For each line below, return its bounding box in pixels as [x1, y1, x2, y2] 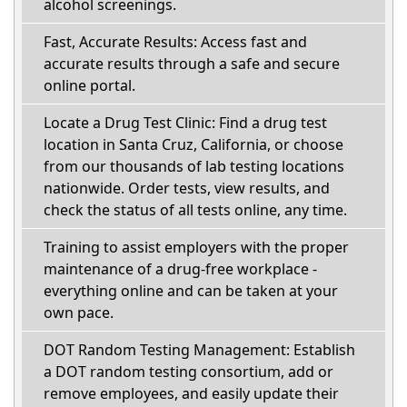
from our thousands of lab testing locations [44, 156, 344, 176]
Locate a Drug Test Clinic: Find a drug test [44, 113, 327, 133]
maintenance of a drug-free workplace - [44, 259, 317, 279]
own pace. [44, 303, 114, 323]
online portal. [44, 75, 135, 95]
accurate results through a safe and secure [44, 54, 340, 74]
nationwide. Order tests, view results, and [44, 178, 330, 198]
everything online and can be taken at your [44, 281, 338, 301]
